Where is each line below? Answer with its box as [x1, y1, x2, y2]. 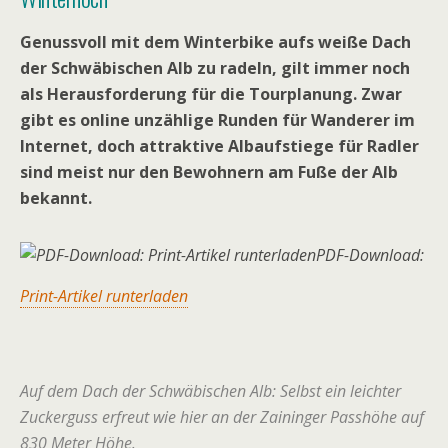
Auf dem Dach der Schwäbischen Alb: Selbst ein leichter [20, 380, 401, 402]
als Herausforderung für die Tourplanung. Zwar [20, 83, 402, 105]
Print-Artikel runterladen [20, 285, 188, 307]
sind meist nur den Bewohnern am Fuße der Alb [20, 161, 398, 183]
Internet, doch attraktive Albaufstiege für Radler [20, 135, 419, 157]
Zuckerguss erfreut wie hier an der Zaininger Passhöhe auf [20, 406, 424, 428]
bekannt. [20, 187, 92, 209]
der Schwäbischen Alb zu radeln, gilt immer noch [20, 57, 410, 79]
